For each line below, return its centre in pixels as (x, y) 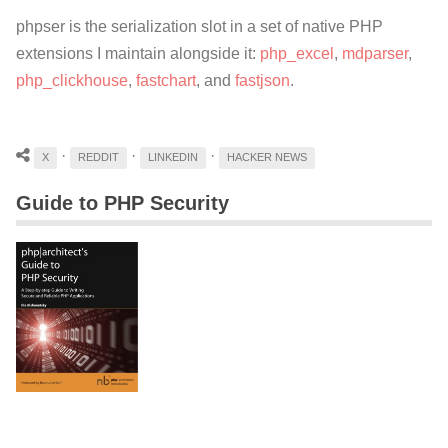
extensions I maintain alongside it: (138, 54)
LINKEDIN (173, 157)
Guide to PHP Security (122, 202)
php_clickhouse (72, 81)
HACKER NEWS (267, 157)
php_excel (297, 54)
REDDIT (98, 157)
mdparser (375, 54)
